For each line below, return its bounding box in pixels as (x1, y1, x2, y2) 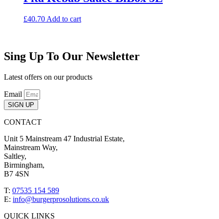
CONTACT (4, 117, 42, 126)
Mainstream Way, (4, 143, 58, 152)
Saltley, (4, 152, 26, 160)
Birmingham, (4, 160, 44, 169)
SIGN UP (8, 101, 34, 109)
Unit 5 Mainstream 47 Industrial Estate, (4, 134, 125, 143)
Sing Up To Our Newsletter (4, 49, 140, 63)
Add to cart (46, 14, 81, 23)
